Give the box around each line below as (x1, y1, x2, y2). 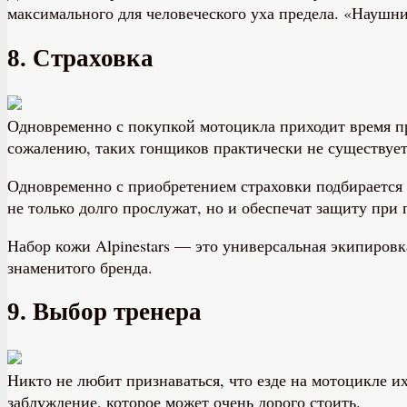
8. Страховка (7, 44, 154, 72)
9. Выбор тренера (7, 298, 202, 326)
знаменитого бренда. (7, 256, 153, 279)
